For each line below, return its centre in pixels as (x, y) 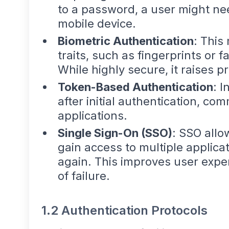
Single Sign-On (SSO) (115, 133)
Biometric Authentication (126, 41)
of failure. (84, 176)
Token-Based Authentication (135, 87)
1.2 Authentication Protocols (124, 211)
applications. (93, 116)
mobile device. (97, 24)
